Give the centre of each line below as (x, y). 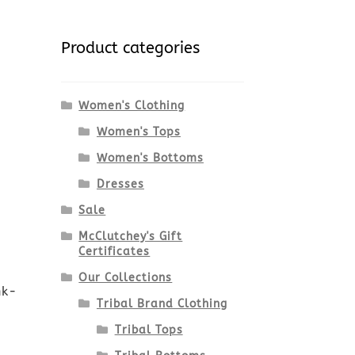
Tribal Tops (149, 330)
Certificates (115, 251)
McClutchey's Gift (131, 236)
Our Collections (126, 277)
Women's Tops (138, 132)
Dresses (120, 184)
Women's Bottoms (150, 158)
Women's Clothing (132, 105)
